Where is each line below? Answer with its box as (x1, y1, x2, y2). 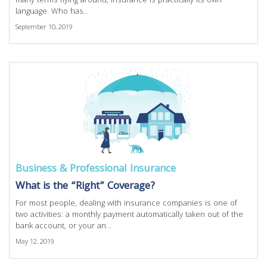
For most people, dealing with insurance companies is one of (15, 197, 237, 210)
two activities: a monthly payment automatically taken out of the (15, 209, 243, 222)
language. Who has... (15, 5, 89, 18)
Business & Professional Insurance (15, 161, 176, 178)
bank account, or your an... (15, 220, 111, 233)
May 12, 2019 (15, 237, 54, 248)
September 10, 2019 (15, 22, 73, 33)
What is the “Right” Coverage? (15, 178, 155, 195)
